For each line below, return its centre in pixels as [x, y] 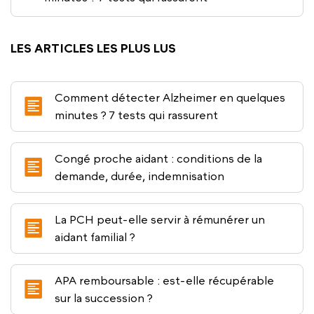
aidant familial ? [95, 237]
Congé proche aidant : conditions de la [158, 158]
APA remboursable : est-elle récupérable [164, 280]
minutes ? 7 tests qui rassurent [136, 115]
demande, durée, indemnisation [139, 176]
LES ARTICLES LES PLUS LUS [93, 48]
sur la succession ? [104, 298]
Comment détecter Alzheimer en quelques [170, 97]
